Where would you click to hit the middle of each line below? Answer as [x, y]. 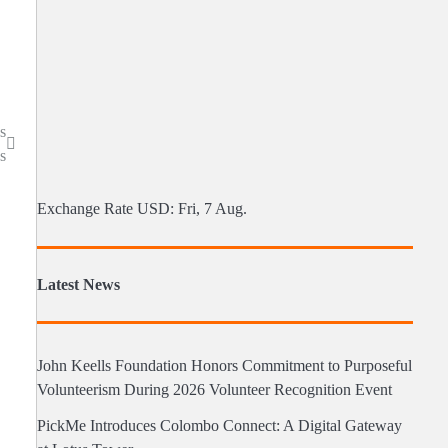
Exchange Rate [86, 209]
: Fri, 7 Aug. [208, 209]
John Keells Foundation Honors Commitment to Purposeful [224, 365]
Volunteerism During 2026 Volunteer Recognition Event [214, 389]
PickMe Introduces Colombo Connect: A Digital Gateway [219, 425]
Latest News [78, 284]
